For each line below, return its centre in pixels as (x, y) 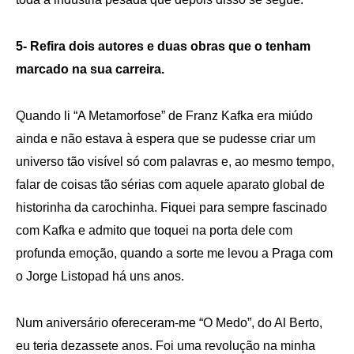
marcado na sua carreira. (90, 69)
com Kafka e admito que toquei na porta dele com (154, 230)
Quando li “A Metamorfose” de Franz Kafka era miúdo (164, 115)
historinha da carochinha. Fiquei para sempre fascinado (171, 207)
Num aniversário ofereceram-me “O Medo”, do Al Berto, (169, 322)
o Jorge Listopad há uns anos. (100, 276)
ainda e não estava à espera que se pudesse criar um (166, 138)
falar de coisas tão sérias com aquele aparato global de (170, 184)
